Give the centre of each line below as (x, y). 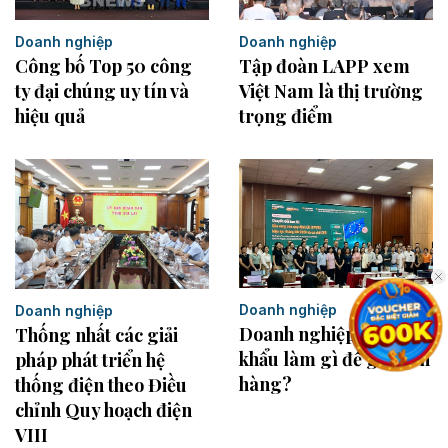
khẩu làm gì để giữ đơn (334, 359)
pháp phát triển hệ (90, 360)
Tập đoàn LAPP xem (324, 66)
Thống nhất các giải (96, 335)
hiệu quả (50, 116)
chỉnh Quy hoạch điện (103, 410)
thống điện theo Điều (101, 385)
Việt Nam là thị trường (331, 91)
